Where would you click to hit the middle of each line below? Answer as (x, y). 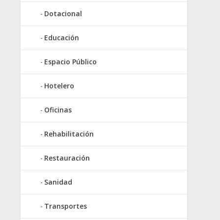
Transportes (66, 206)
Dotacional (63, 13)
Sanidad (58, 182)
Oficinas (58, 110)
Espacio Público (70, 61)
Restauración (67, 158)
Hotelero (59, 85)
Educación (62, 37)
